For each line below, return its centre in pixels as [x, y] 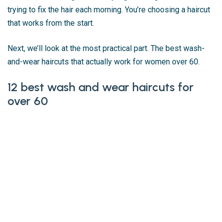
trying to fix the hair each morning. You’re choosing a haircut [109, 10]
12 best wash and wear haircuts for [101, 87]
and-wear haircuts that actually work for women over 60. [104, 62]
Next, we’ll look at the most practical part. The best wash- [106, 48]
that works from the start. [51, 23]
